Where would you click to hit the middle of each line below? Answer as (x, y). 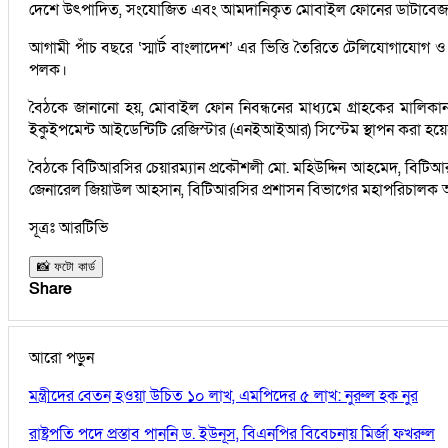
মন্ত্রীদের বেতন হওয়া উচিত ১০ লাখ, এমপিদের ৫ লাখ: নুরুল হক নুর (223, 395)
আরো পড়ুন (61, 357)
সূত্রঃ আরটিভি (68, 227)
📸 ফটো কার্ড (66, 266)
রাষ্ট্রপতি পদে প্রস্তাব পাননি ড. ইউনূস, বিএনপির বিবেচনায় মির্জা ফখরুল (232, 433)
